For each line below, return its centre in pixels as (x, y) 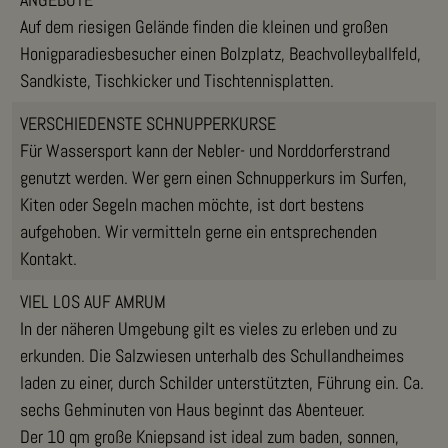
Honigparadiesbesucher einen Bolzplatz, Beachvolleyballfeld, (220, 53)
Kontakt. (48, 258)
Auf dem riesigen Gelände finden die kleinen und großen (204, 26)
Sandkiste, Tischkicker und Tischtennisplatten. (177, 80)
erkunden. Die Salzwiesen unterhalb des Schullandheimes (212, 355)
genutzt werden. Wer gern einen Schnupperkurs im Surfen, (213, 177)
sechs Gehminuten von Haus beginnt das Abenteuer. (192, 409)
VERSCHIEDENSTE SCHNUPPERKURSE (148, 123)
